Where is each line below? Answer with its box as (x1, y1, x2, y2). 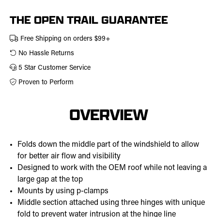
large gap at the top (17, 176, 83, 184)
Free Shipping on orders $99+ (18, 35, 110, 43)
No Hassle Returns (16, 50, 74, 58)
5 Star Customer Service (16, 64, 91, 72)
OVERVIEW (69, 104, 148, 125)
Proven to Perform (16, 79, 74, 87)
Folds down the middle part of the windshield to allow (17, 141, 200, 149)
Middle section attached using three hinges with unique (17, 199, 205, 207)
